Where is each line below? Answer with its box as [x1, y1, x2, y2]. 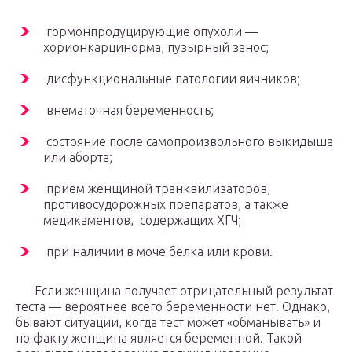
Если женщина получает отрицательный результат [16, 284, 333, 299]
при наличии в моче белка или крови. [43, 244, 273, 259]
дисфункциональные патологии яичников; [43, 71, 300, 86]
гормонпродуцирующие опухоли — [43, 24, 258, 39]
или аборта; [43, 150, 112, 165]
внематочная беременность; [43, 103, 214, 118]
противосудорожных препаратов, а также [43, 197, 288, 212]
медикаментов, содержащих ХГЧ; [43, 213, 241, 228]
